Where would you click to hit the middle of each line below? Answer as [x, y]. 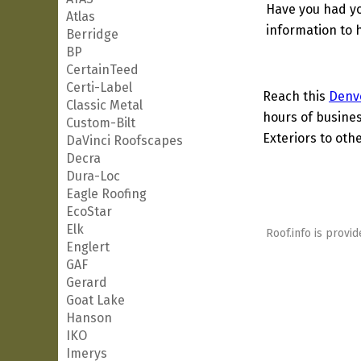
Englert [88, 247]
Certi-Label [99, 87]
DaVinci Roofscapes [124, 141]
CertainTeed [102, 70]
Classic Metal [104, 105]
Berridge [92, 34]
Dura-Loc [93, 176]
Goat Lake [95, 300]
